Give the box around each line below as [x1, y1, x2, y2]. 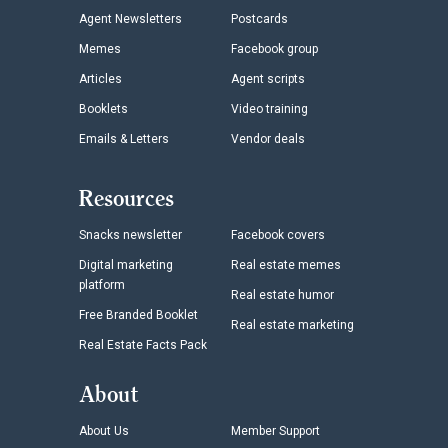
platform [79, 277, 125, 292]
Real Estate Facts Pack [79, 337, 207, 352]
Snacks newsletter [79, 227, 182, 242]
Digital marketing [79, 257, 173, 272]
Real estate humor [231, 287, 334, 302]
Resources [79, 184, 174, 211]
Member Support [231, 423, 320, 438]
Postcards [231, 11, 288, 26]
